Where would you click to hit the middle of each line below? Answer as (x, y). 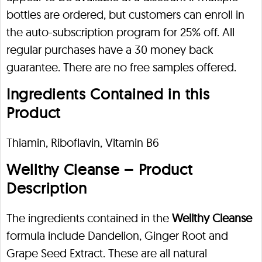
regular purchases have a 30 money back (110, 49)
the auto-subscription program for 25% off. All (120, 32)
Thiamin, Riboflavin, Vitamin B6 (83, 142)
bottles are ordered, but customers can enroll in (125, 14)
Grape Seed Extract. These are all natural (107, 253)
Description (47, 188)
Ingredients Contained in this (108, 94)
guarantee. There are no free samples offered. (121, 67)
